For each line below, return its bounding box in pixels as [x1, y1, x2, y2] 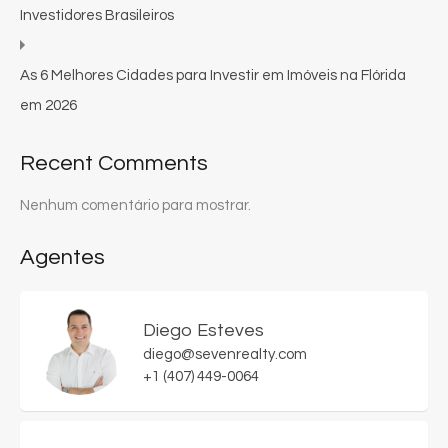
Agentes [20, 245, 105, 269]
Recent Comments [20, 151, 208, 175]
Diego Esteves [143, 320, 264, 340]
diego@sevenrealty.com [143, 346, 307, 362]
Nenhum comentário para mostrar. [20, 197, 251, 213]
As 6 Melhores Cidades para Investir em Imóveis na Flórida [20, 67, 406, 83]
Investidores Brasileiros [20, 7, 174, 23]
